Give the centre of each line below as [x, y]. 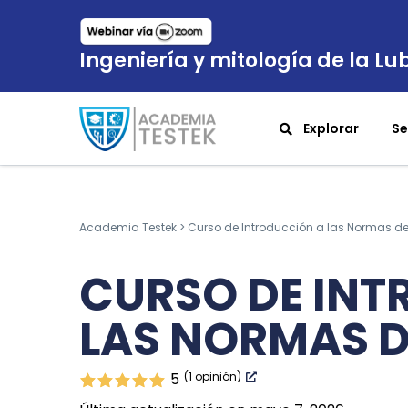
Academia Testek [128, 228]
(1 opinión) [213, 376]
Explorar [331, 129]
